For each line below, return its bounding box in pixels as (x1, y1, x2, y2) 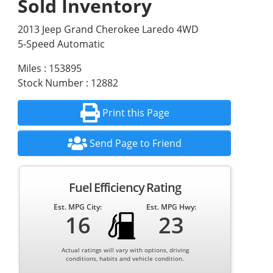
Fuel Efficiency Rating (69, 179, 182, 196)
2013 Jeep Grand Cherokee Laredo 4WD (17, 23, 199, 36)
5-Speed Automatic (17, 37, 105, 51)
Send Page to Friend (90, 136, 182, 150)
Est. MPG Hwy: (146, 202, 196, 212)
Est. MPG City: (54, 202, 102, 212)
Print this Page (102, 106, 169, 119)
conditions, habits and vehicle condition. (66, 254, 185, 263)
